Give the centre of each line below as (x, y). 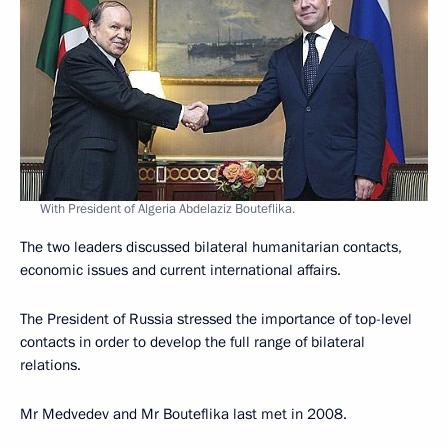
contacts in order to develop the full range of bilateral (192, 341)
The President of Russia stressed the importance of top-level (216, 318)
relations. (50, 364)
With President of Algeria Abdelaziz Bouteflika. (167, 208)
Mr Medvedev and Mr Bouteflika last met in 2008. (183, 413)
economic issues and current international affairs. (180, 269)
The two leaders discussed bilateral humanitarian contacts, (211, 246)
